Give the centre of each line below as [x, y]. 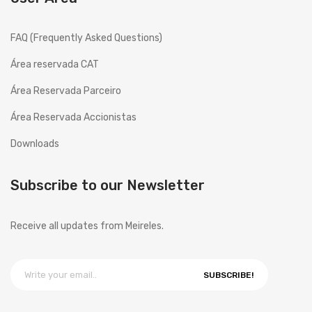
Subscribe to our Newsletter [108, 185]
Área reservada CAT [55, 64]
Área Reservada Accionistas [73, 117]
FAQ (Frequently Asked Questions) [86, 38]
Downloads [35, 143]
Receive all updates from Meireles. [87, 226]
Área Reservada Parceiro [66, 91]
